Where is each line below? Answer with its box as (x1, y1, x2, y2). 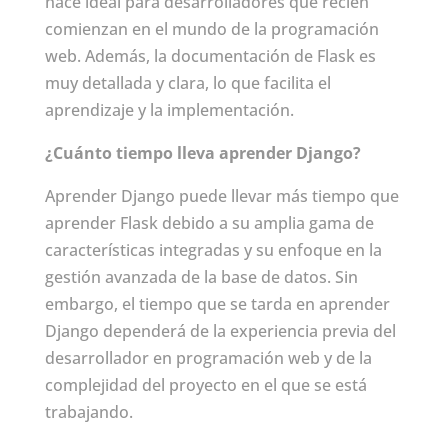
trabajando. (44, 401, 133, 424)
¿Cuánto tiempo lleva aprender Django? (44, 142, 361, 165)
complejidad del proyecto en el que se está (44, 374, 367, 397)
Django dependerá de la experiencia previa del (44, 320, 396, 343)
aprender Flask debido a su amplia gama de (44, 212, 374, 235)
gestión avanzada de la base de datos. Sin (44, 266, 358, 289)
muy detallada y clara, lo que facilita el (44, 72, 331, 95)
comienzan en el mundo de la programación (44, 18, 379, 41)
